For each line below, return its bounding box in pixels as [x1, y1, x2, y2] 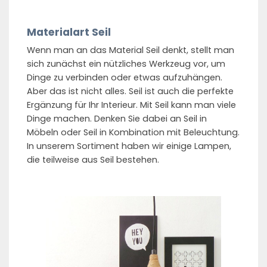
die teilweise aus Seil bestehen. [27, 154, 159, 166]
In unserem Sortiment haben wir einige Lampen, [27, 140, 231, 153]
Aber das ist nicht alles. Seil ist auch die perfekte [27, 85, 234, 98]
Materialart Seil [27, 24, 111, 39]
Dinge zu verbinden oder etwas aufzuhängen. [27, 72, 222, 84]
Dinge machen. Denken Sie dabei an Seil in [27, 113, 207, 125]
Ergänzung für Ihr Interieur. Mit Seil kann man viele [27, 99, 236, 111]
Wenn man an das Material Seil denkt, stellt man [27, 44, 234, 57]
